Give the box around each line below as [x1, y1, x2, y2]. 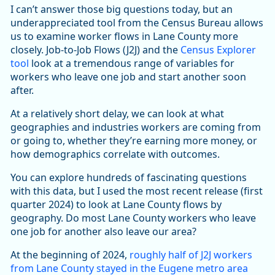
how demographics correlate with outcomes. [10, 147, 222, 161]
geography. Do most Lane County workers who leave [10, 211, 256, 225]
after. [10, 83, 36, 98]
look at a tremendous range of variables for [29, 56, 234, 71]
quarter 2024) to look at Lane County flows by [10, 198, 222, 212]
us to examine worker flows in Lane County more [10, 29, 238, 44]
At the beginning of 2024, [10, 248, 130, 262]
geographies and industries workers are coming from [10, 120, 261, 134]
